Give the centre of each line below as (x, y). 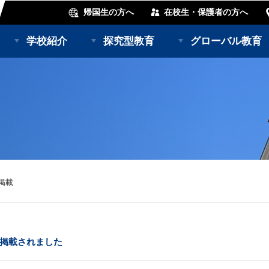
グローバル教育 (226, 41)
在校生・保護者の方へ (206, 12)
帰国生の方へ (109, 12)
